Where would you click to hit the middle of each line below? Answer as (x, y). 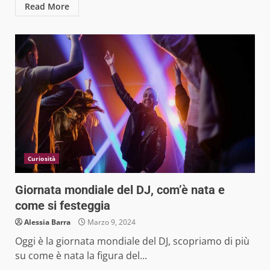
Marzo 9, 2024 (111, 222)
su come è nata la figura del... (81, 256)
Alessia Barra (47, 222)
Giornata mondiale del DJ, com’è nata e (120, 190)
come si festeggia (63, 206)
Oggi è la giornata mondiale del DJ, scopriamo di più (132, 241)
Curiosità (42, 159)
